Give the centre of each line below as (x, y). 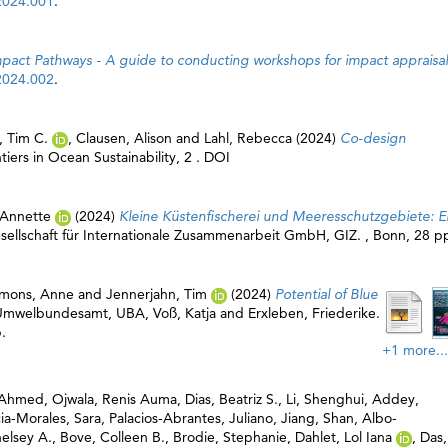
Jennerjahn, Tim (156, 294)
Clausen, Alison (124, 138)
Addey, (395, 399)
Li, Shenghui (325, 399)
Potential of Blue (326, 294)
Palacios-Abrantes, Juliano (191, 418)
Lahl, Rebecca (248, 138)
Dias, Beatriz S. (231, 399)
